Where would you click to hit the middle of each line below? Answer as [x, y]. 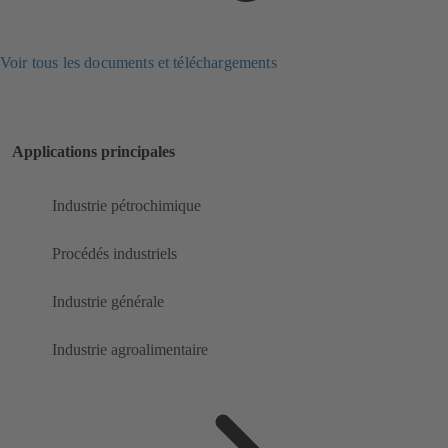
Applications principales [93, 152]
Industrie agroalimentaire [130, 350]
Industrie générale [108, 302]
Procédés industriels [114, 254]
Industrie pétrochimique [126, 206]
